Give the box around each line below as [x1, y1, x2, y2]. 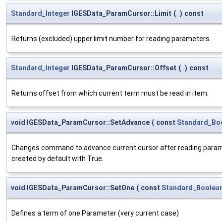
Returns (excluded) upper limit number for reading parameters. [11, 34, 211, 43]
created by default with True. [11, 154, 104, 163]
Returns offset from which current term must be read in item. [11, 89, 209, 97]
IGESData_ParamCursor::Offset [70, 63, 176, 72]
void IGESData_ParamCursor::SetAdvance [11, 118, 150, 126]
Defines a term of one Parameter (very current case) [11, 209, 179, 217]
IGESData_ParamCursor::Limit [70, 9, 171, 17]
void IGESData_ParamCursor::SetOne [11, 183, 134, 192]
